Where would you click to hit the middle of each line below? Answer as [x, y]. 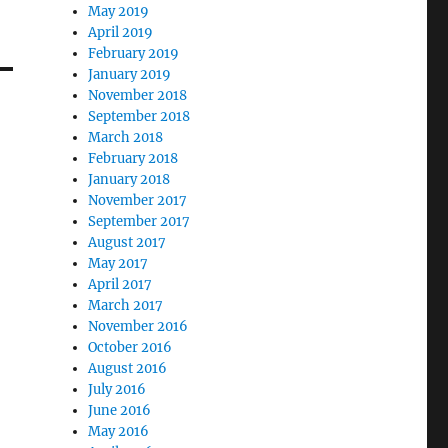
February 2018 [133, 158]
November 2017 [138, 200]
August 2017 [127, 242]
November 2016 [138, 326]
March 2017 [126, 305]
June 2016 [120, 410]
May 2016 [119, 431]
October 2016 [130, 347]
